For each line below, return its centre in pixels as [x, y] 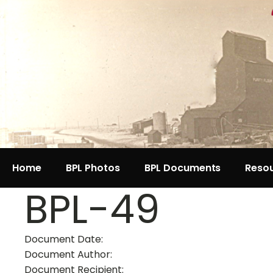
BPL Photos [93, 168]
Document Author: [69, 254]
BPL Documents [183, 168]
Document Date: [65, 239]
